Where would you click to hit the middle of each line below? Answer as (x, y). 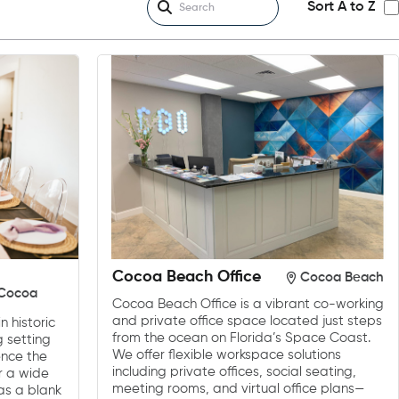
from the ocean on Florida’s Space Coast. (241, 338)
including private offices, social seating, (234, 371)
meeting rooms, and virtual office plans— (238, 388)
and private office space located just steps (247, 321)
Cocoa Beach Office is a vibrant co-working (248, 304)
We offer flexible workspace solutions (226, 354)
